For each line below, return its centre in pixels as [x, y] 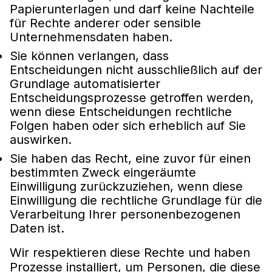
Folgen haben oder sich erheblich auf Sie [128, 125]
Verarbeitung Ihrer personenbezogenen [125, 214]
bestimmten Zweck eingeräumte [103, 172]
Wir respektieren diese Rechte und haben [130, 252]
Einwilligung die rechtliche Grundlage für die [136, 200]
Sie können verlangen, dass [89, 56]
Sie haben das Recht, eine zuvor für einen [130, 158]
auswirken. [41, 139]
